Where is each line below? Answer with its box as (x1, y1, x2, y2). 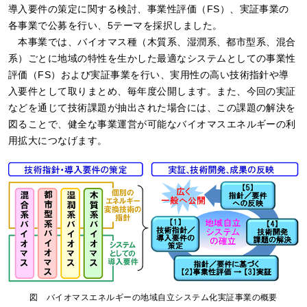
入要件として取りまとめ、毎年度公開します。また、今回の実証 (8, 86, 296, 97)
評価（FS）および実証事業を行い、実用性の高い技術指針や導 (8, 69, 289, 81)
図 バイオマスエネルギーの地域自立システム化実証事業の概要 (29, 292, 278, 302)
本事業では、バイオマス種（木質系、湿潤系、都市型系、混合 (18, 36, 296, 48)
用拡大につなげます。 (8, 135, 108, 147)
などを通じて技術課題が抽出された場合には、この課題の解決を (8, 102, 296, 114)
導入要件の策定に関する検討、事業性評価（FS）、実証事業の (8, 3, 289, 15)
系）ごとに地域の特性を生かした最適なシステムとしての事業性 (8, 53, 296, 64)
